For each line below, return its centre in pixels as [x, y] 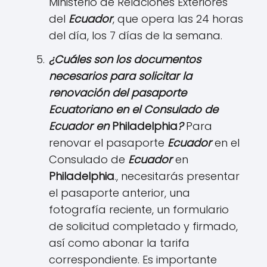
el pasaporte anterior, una [119, 193]
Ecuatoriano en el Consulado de [133, 110]
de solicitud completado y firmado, [143, 226]
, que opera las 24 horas [178, 19]
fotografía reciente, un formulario [139, 210]
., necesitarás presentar [177, 176]
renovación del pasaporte [118, 93]
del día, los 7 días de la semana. [136, 36]
